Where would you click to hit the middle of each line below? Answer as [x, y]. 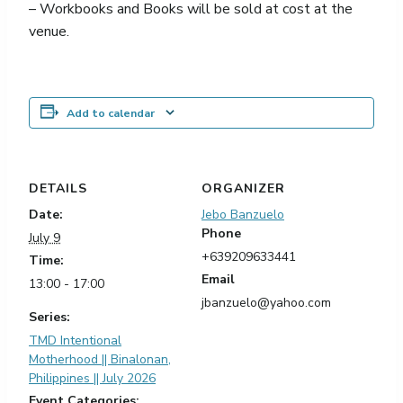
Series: [49, 317]
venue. [49, 31]
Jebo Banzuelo [243, 214]
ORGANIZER [243, 188]
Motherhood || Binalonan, [100, 359]
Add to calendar [111, 112]
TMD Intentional [75, 340]
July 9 [45, 237]
